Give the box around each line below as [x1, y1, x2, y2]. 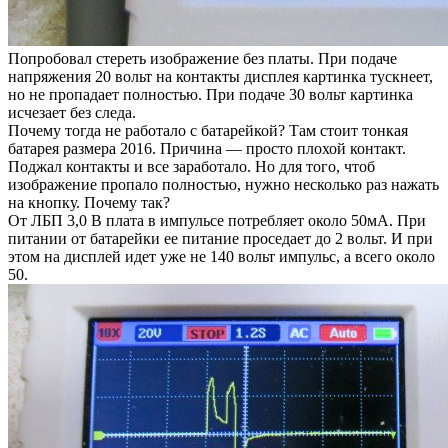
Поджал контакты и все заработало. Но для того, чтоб [8, 157, 375, 175]
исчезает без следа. [8, 103, 136, 121]
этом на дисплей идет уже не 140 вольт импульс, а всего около [8, 247, 435, 265]
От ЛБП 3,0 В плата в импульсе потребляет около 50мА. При [8, 211, 426, 229]
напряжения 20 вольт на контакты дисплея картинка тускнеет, [8, 67, 433, 85]
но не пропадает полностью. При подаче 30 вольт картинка [8, 85, 413, 103]
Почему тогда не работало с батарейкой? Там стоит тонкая [8, 121, 408, 139]
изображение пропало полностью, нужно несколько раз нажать [8, 175, 439, 193]
